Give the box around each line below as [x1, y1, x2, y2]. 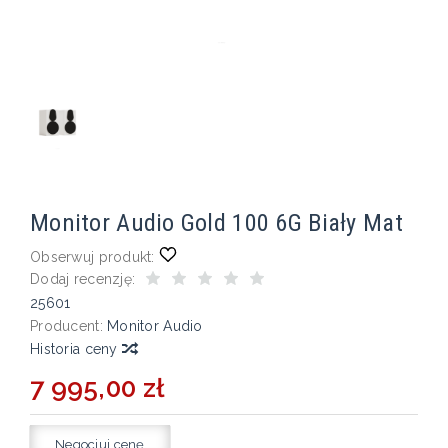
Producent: [30, 317, 103, 334]
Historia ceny [30, 340, 122, 357]
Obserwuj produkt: [30, 248, 155, 265]
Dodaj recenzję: [30, 270, 136, 287]
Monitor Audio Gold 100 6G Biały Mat [30, 207, 403, 237]
